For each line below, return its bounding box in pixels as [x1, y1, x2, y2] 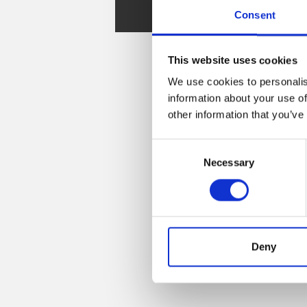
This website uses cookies [167, 54, 297, 66]
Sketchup [180, 10, 222, 22]
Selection [151, 157, 193, 169]
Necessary [204, 156, 254, 169]
